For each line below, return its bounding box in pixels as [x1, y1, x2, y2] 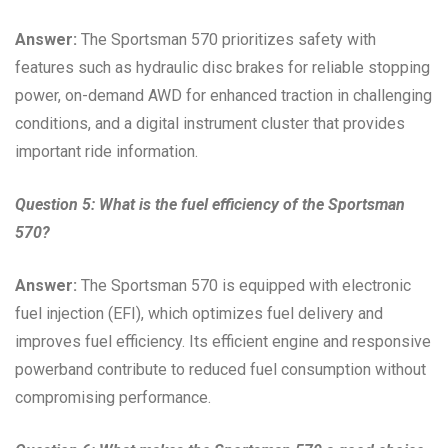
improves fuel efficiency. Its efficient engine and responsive [15, 331, 431, 351]
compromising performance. [15, 387, 211, 407]
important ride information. [15, 141, 198, 161]
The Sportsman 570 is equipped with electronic [77, 275, 411, 295]
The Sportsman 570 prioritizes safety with [77, 29, 376, 49]
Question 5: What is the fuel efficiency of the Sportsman [15, 194, 405, 214]
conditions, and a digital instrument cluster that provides [15, 113, 405, 133]
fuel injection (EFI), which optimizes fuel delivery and [15, 303, 383, 323]
